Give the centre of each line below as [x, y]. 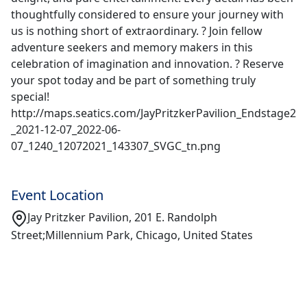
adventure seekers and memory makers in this [132, 47]
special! [30, 97]
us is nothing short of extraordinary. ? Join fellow [137, 31]
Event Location [57, 195]
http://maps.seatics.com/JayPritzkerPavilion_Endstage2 [153, 113]
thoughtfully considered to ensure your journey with [147, 14]
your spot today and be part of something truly [133, 80]
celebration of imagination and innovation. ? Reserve [147, 64]
